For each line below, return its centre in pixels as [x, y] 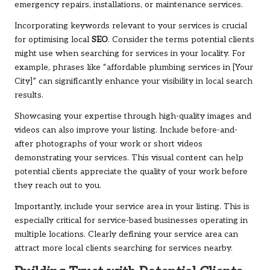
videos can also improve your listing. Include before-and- [126, 130]
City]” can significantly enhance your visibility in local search [133, 82]
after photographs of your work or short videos [108, 144]
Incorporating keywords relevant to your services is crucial [131, 26]
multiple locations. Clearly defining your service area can [126, 235]
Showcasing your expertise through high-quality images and [133, 117]
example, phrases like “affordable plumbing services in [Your [134, 68]
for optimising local [53, 40]
